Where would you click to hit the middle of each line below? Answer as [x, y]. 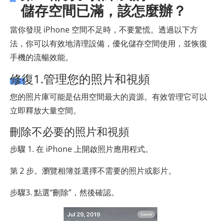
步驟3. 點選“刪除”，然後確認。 [64, 193]
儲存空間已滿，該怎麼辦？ [104, 11]
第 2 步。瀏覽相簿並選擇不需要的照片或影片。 [93, 171]
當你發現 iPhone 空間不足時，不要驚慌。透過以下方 [104, 30]
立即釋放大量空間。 [45, 111]
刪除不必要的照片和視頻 [70, 132]
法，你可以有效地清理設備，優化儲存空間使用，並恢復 [109, 44]
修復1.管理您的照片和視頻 [80, 79]
